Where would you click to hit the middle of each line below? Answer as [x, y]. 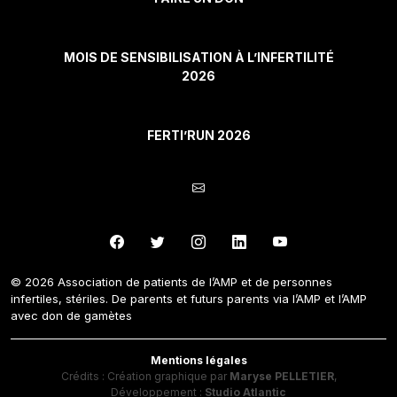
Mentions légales [198, 361]
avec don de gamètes [71, 316]
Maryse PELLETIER [281, 377]
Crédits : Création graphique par [145, 377]
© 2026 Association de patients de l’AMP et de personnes [171, 282]
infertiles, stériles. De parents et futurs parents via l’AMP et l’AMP [189, 299]
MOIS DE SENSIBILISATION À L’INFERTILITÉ [198, 58]
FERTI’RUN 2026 [198, 136]
